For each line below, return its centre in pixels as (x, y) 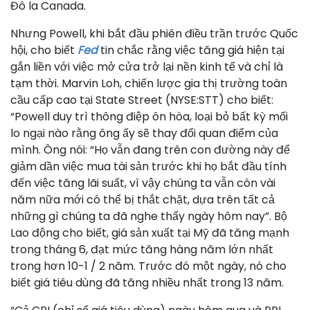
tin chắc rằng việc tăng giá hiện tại (191, 51)
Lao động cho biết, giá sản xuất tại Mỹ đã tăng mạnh (150, 233)
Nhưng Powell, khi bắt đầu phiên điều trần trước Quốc (154, 34)
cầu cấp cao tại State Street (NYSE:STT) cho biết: (142, 100)
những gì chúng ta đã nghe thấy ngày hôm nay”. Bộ (149, 217)
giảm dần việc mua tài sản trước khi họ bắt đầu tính (148, 167)
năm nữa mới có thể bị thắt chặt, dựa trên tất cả (143, 200)
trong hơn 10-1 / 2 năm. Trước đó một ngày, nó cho (148, 266)
